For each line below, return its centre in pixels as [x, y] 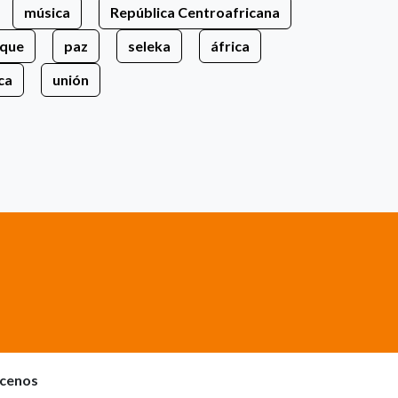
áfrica [230, 45]
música [47, 12]
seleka [149, 45]
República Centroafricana [195, 12]
